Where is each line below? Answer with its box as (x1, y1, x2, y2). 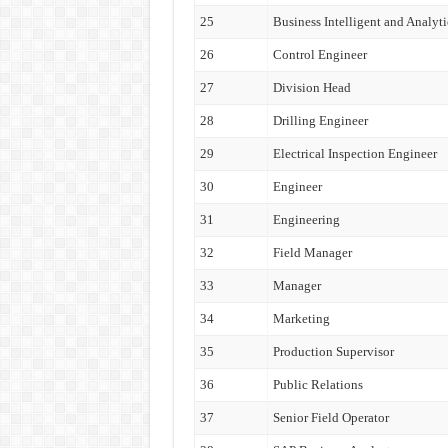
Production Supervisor (272, 344, 394, 359)
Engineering (272, 212, 340, 227)
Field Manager (272, 245, 352, 260)
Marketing (272, 311, 330, 326)
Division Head (272, 80, 351, 95)
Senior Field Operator (272, 410, 389, 425)
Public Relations (272, 377, 363, 392)
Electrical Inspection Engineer (272, 146, 437, 161)
